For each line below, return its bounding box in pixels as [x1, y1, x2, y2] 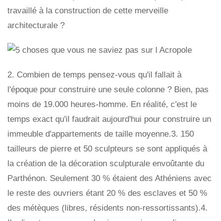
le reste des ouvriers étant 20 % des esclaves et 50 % [7, 188, 207, 198]
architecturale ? [7, 20, 65, 30]
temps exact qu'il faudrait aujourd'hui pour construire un [7, 114, 211, 124]
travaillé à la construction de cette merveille [7, 5, 168, 15]
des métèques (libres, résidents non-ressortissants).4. [7, 203, 208, 213]
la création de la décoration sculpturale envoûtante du [7, 158, 204, 168]
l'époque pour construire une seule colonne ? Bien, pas [7, 84, 209, 94]
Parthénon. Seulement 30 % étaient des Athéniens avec [7, 173, 212, 183]
